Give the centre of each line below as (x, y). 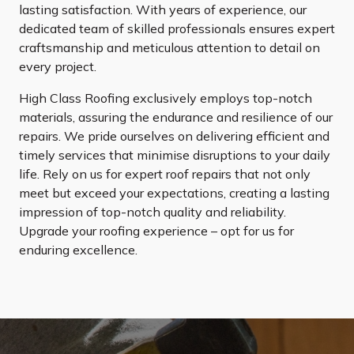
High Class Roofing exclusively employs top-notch (166, 98)
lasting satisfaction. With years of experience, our (163, 10)
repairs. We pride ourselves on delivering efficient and (174, 136)
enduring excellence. (78, 250)
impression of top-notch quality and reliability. (153, 212)
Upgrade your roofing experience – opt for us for (156, 231)
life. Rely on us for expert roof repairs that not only (165, 174)
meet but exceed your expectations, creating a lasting (174, 193)
